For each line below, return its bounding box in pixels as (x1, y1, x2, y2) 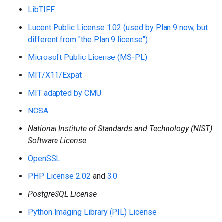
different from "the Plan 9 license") (28, 35, 148, 44)
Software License (28, 136, 86, 145)
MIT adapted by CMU (28, 88, 101, 98)
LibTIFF (28, 5, 55, 14)
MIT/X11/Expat (28, 70, 82, 80)
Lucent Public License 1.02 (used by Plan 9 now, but (28, 23, 208, 32)
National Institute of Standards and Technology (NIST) (28, 124, 212, 133)
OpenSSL (28, 154, 60, 163)
